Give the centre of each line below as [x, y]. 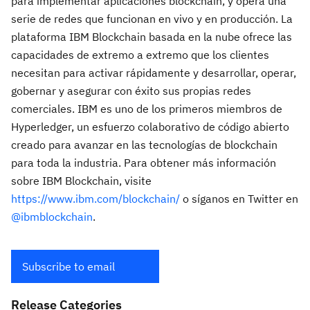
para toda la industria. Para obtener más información [144, 163]
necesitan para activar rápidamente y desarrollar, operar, [154, 73]
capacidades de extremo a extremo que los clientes [140, 55]
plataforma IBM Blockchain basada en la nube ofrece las [152, 37]
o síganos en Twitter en [239, 199]
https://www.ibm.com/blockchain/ [95, 199]
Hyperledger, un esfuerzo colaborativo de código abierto [150, 127]
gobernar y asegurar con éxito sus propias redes [131, 91]
